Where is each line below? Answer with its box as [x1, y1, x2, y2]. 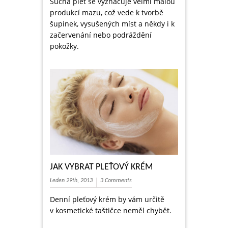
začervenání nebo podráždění [50, 30, 152, 40]
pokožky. [50, 41, 79, 51]
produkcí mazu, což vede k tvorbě [50, 8, 163, 18]
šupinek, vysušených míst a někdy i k [50, 19, 175, 29]
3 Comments [100, 178, 132, 184]
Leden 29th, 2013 [50, 178, 93, 184]
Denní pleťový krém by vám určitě [50, 194, 164, 205]
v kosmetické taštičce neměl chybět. [50, 206, 172, 216]
